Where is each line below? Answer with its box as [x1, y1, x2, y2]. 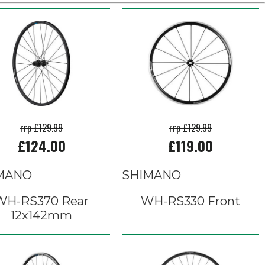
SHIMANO [122, 168, 181, 182]
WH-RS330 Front [141, 194, 240, 208]
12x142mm [11, 208, 72, 222]
